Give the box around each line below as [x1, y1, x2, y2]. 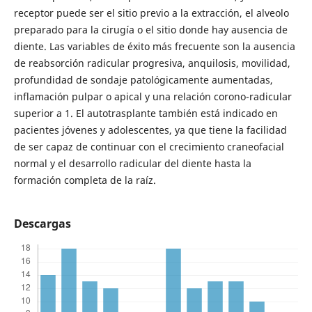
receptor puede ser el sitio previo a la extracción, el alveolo [13, 6, 289, 20]
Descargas [13, 216, 71, 232]
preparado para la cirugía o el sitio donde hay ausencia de [13, 23, 288, 37]
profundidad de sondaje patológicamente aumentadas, [13, 73, 273, 87]
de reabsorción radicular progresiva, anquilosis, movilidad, [13, 56, 290, 70]
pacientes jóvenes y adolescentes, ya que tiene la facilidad [13, 123, 287, 137]
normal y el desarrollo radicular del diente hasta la [13, 157, 251, 171]
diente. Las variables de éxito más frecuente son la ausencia [13, 40, 295, 54]
